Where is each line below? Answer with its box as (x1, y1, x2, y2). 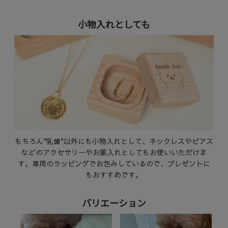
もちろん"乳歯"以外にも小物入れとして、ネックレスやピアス (14, 135, 213, 146)
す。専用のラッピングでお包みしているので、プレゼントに (17, 158, 210, 168)
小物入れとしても (77, 17, 150, 31)
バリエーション (81, 195, 146, 209)
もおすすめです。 (85, 169, 142, 180)
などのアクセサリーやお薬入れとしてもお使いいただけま (21, 147, 207, 157)
